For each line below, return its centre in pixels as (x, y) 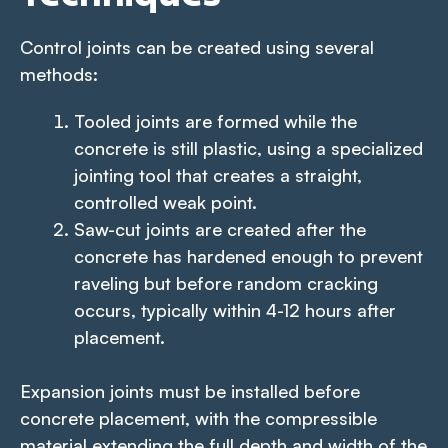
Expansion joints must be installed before (190, 390)
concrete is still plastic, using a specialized (248, 147)
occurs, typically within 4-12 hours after (235, 309)
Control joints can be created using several (197, 46)
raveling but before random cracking (226, 282)
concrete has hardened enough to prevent (248, 255)
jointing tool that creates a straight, (218, 174)
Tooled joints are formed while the (215, 120)
